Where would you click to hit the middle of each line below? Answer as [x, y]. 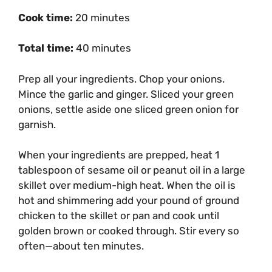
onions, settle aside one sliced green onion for [128, 109]
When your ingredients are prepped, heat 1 [119, 155]
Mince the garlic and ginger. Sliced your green [126, 94]
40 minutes [102, 48]
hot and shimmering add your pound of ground [129, 201]
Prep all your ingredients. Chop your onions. [121, 79]
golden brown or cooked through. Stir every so [129, 231]
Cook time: [47, 17]
